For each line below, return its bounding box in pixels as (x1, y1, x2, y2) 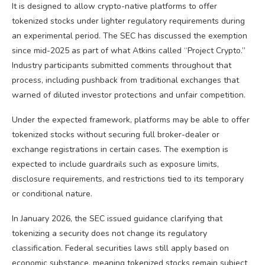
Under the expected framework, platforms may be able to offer (12, 114, 250, 125)
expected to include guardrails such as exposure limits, (12, 159, 219, 170)
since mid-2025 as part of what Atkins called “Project (12, 45, 216, 56)
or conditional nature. (12, 188, 92, 199)
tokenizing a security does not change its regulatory (12, 228, 207, 239)
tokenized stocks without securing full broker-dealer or (12, 129, 219, 140)
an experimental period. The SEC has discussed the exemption (12, 30, 247, 41)
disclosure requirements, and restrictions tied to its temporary (12, 173, 244, 185)
